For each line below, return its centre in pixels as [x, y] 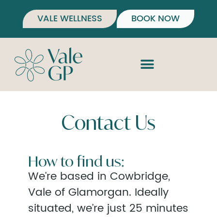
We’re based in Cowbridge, [99, 177]
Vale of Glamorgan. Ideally [98, 193]
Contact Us [108, 123]
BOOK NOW [155, 19]
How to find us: [76, 161]
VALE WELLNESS [70, 19]
